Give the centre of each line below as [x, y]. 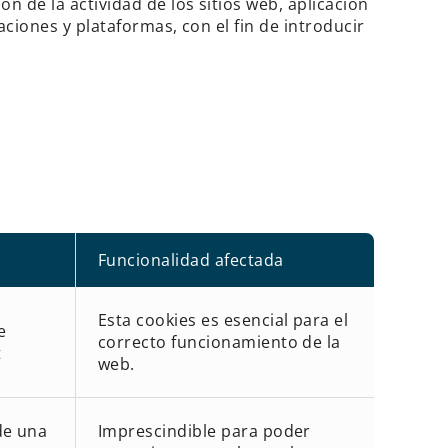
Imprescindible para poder [204, 430]
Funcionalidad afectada [190, 259]
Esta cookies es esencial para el [223, 319]
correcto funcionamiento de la [219, 341]
